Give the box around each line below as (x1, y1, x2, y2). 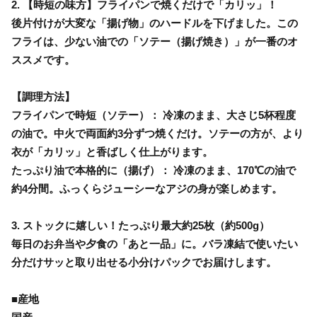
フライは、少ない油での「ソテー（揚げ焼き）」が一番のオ (11, 35, 298, 47)
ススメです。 (11, 53, 75, 66)
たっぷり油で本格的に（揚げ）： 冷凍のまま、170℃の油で (11, 163, 296, 176)
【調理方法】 (11, 90, 75, 103)
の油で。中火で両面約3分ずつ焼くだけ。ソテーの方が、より (11, 127, 304, 139)
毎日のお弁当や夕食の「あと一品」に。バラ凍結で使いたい (11, 237, 298, 250)
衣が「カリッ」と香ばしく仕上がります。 (11, 145, 213, 158)
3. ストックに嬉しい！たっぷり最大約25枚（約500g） (11, 219, 270, 231)
